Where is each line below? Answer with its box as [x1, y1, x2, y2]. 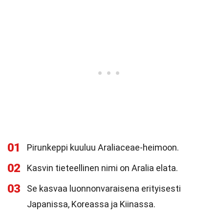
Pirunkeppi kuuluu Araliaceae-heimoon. [27, 142, 179, 153]
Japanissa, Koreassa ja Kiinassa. [27, 199, 155, 209]
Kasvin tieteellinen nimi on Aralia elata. [27, 163, 178, 173]
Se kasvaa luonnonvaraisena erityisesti [27, 183, 181, 194]
